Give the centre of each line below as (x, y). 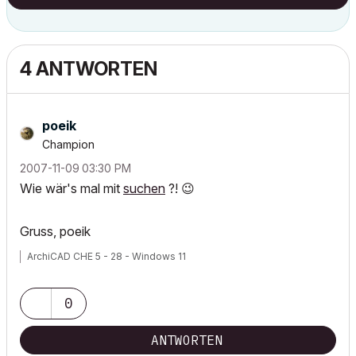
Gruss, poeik (55, 231)
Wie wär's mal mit (72, 188)
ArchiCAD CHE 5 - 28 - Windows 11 (106, 256)
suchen (144, 188)
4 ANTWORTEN (89, 69)
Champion (68, 144)
